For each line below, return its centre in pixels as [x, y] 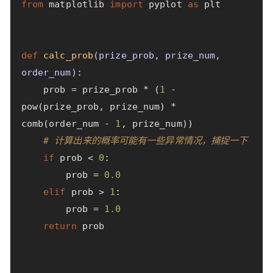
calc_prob [69, 56]
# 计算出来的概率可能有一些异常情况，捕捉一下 [146, 141]
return [60, 226]
